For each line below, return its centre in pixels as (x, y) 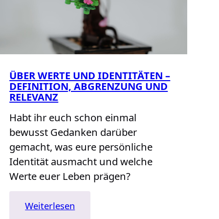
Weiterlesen (50, 206)
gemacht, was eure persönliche (81, 147)
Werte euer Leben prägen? (70, 176)
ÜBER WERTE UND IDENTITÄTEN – (90, 76)
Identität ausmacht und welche (81, 162)
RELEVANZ (34, 97)
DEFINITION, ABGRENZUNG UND (89, 86)
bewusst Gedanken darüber (73, 132)
